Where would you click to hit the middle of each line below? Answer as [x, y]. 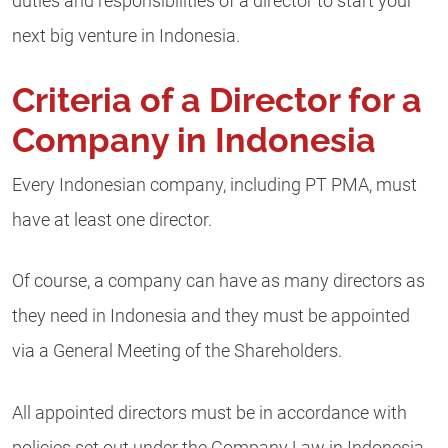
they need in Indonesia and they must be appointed [211, 316]
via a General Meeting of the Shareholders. [177, 351]
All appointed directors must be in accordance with [209, 412]
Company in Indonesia [194, 140]
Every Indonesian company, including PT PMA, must [214, 185]
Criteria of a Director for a [217, 100]
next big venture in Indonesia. [126, 35]
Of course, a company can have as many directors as [218, 281]
